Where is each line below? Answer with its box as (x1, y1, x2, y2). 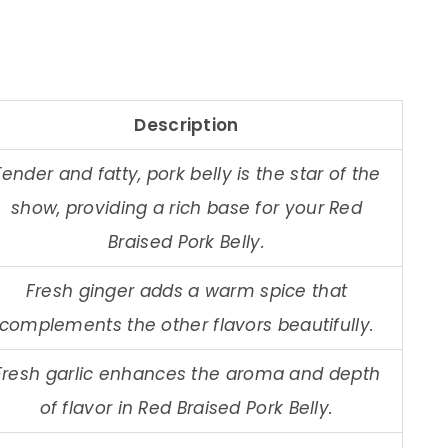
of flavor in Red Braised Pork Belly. (39, 395, 334, 420)
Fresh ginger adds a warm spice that (25, 278, 348, 303)
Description (134, 112, 239, 137)
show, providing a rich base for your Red (11, 195, 362, 220)
